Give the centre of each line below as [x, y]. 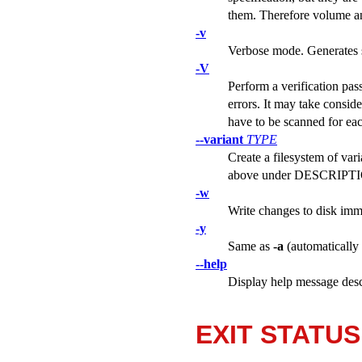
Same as [250, 246]
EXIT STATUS [278, 334]
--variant [219, 139]
